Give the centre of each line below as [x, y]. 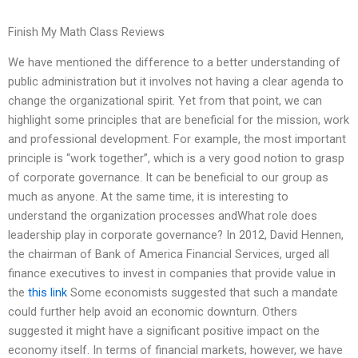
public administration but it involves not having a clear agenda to [176, 82]
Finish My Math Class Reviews [86, 32]
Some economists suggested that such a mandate [203, 293]
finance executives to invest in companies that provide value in [172, 274]
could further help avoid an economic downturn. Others [153, 312]
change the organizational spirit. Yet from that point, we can [165, 101]
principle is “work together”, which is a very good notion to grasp [176, 159]
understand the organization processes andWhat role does [163, 216]
